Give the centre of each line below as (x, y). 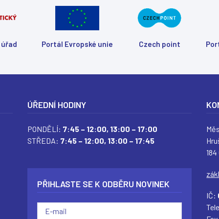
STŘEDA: (43, 141)
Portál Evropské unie (77, 44)
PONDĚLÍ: (45, 129)
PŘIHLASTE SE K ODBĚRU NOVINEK (103, 184)
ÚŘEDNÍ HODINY (56, 105)
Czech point (159, 44)
